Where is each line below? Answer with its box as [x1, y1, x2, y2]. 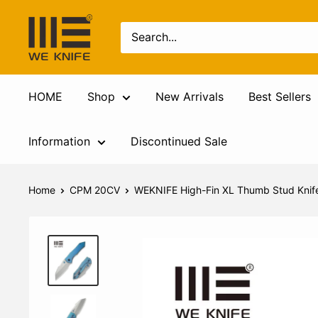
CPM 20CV [70, 184, 120, 196]
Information [28, 134, 90, 148]
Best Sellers [248, 89, 311, 104]
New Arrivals [155, 89, 224, 104]
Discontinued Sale [131, 134, 227, 148]
